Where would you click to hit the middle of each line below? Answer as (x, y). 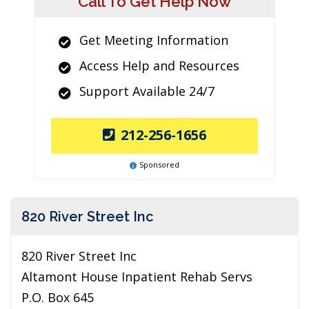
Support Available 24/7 (147, 91)
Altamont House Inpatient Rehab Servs (137, 277)
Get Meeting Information (154, 40)
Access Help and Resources (159, 66)
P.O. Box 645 (58, 297)
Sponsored (159, 165)
